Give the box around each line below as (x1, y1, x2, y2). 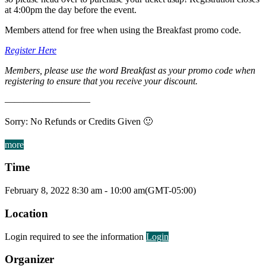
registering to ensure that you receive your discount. (5, 75, 198, 86)
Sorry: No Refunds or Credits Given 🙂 (5, 116, 153, 126)
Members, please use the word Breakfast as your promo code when (5, 65, 255, 75)
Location (5, 207, 48, 220)
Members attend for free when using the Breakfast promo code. (5, 24, 243, 35)
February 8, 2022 (5, 185, 69, 196)
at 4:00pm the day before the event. (5, 4, 137, 15)
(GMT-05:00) (145, 185, 196, 196)
